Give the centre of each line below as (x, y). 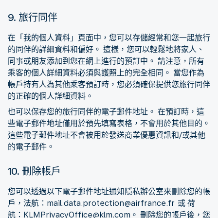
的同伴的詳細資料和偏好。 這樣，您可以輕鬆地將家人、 (106, 49)
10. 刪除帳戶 (34, 171)
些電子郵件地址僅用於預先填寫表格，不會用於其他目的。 (109, 123)
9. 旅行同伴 (33, 17)
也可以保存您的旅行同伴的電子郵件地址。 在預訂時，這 (106, 111)
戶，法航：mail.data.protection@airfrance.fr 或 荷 (101, 203)
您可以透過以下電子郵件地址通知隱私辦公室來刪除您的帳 (109, 191)
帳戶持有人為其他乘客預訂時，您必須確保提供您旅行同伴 (109, 84)
